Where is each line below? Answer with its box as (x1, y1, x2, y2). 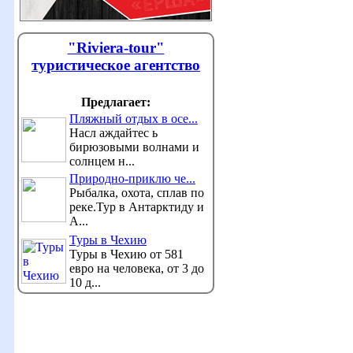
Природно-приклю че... (69, 172, 195, 185)
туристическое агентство (32, 57, 200, 73)
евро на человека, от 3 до (69, 262, 204, 275)
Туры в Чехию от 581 (69, 247, 184, 261)
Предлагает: (81, 95, 150, 109)
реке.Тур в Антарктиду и (69, 200, 204, 214)
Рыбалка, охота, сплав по (69, 186, 204, 199)
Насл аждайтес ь (69, 126, 158, 139)
